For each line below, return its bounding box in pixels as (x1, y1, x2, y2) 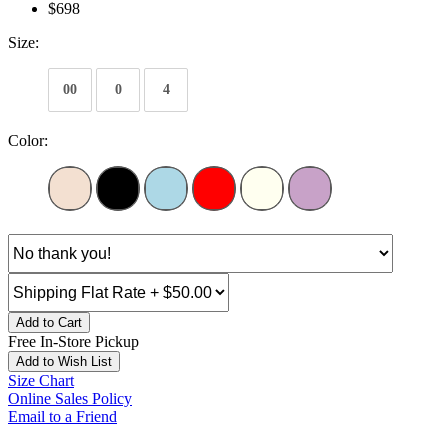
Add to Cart (16, 315, 82, 331)
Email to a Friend (8, 408, 117, 426)
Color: (8, 132, 48, 150)
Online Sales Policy (8, 390, 132, 408)
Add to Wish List (16, 354, 112, 370)
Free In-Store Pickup (8, 333, 139, 351)
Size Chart (8, 372, 74, 390)
